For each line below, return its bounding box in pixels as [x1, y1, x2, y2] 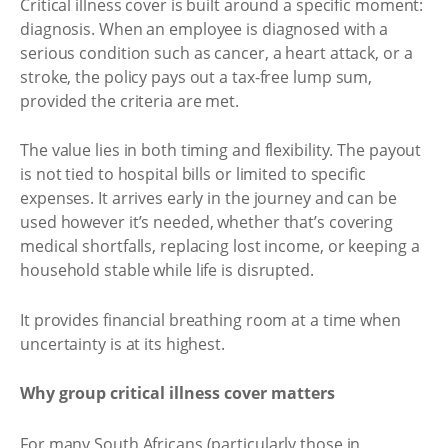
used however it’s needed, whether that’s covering [20, 211, 394, 233]
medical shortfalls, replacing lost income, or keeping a [20, 235, 420, 257]
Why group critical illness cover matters [20, 382, 335, 404]
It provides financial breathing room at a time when [20, 308, 401, 331]
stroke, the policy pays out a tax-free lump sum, [20, 65, 373, 88]
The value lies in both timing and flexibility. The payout [20, 139, 422, 161]
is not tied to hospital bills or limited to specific [20, 163, 366, 185]
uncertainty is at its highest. [20, 332, 225, 355]
